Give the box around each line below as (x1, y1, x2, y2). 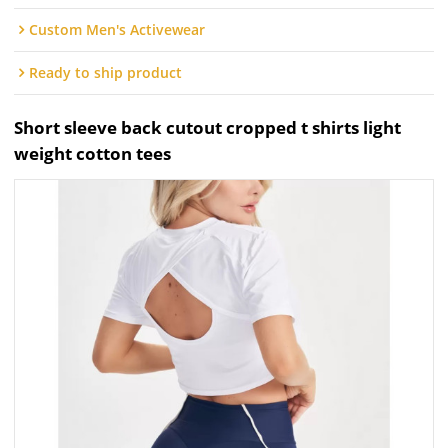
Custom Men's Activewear (29, 20, 206, 40)
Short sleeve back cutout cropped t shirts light (14, 116, 402, 140)
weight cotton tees (14, 142, 172, 166)
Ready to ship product (29, 63, 183, 83)
